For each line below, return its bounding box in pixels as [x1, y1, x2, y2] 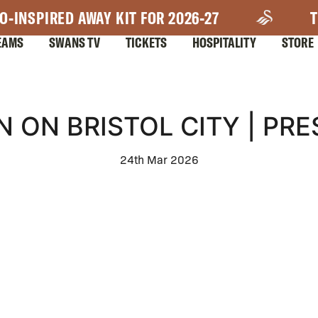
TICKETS [126, 33, 167, 51]
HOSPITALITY [192, 33, 256, 51]
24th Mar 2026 [119, 152, 199, 167]
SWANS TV [49, 33, 100, 51]
